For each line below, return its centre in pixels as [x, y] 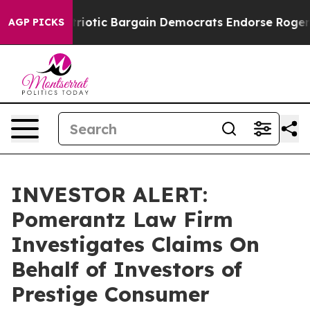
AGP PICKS [36, 22]
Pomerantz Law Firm [122, 219]
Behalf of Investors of [127, 269]
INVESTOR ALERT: [109, 194]
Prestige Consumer [110, 294]
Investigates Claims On [135, 244]
